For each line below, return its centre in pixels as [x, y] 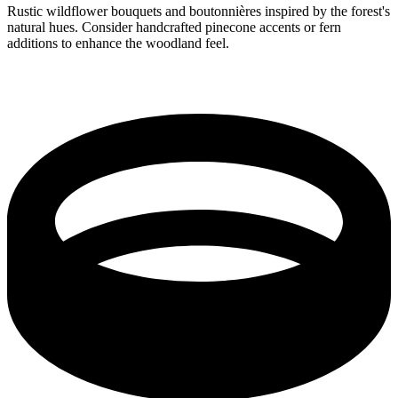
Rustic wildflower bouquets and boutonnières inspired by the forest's [199, 11]
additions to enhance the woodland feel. [118, 43]
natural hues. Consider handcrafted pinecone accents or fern [174, 27]
